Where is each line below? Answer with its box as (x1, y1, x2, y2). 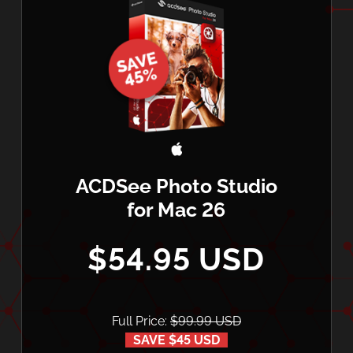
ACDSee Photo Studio (75, 174, 277, 199)
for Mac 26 (127, 198, 226, 222)
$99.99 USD (169, 314, 241, 329)
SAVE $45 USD (124, 333, 228, 348)
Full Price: (111, 314, 170, 329)
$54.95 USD (87, 241, 266, 278)
